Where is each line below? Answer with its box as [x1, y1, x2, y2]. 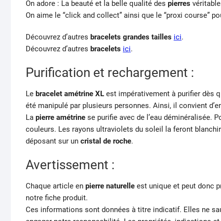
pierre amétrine [36, 113, 85, 122]
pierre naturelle [83, 182, 135, 191]
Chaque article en [26, 182, 83, 191]
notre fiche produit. [26, 193, 88, 203]
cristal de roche [80, 137, 131, 146]
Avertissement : [26, 157, 114, 173]
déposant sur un [26, 137, 80, 146]
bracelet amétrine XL [34, 89, 106, 99]
